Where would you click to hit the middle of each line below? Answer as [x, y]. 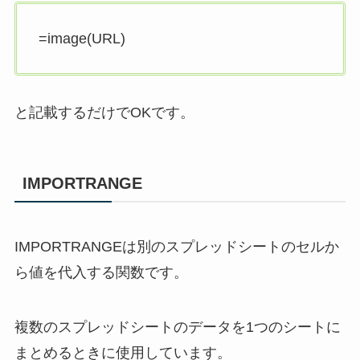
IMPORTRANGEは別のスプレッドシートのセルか [176, 247]
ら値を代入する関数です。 [101, 273]
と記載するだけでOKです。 [104, 112]
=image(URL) [82, 39]
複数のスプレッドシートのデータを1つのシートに [177, 327]
